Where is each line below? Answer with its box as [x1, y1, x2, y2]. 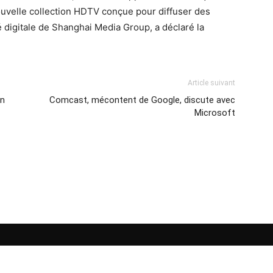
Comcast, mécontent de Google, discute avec [49, 94, 235, 105]
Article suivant [188, 79, 235, 87]
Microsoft [194, 107, 235, 118]
